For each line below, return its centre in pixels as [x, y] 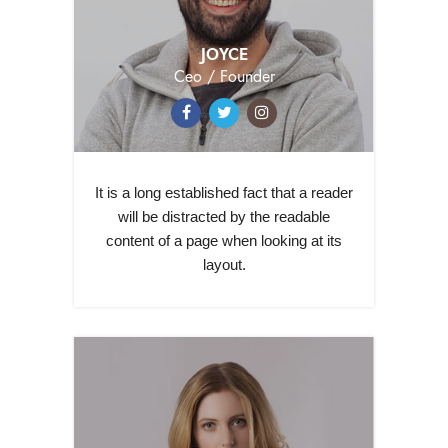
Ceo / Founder [224, 76]
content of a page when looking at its [224, 240]
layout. [224, 264]
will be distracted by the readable [224, 216]
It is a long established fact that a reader [224, 192]
